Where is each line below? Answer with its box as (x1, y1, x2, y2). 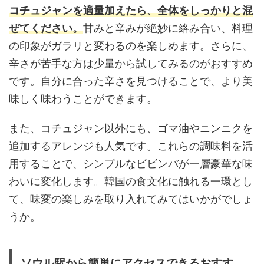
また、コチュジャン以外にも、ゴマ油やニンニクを (9, 121, 253, 134)
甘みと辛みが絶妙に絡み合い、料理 (83, 21, 253, 34)
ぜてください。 (9, 21, 83, 34)
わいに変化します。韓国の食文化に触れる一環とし (9, 174, 253, 187)
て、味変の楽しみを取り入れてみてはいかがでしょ (9, 192, 253, 205)
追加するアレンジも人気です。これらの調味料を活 (9, 139, 253, 152)
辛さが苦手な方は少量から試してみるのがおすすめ (9, 57, 253, 70)
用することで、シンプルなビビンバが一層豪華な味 (9, 157, 253, 170)
